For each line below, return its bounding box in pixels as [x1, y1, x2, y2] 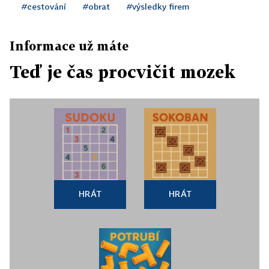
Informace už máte [10, 38, 128, 53]
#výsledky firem [127, 1, 189, 11]
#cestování [22, 1, 66, 11]
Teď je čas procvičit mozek [10, 62, 235, 82]
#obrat [83, 1, 110, 11]
